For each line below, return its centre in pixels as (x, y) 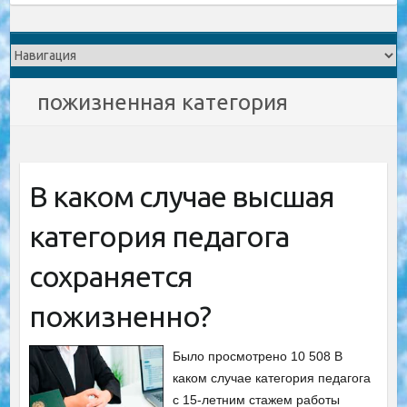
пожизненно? (119, 316)
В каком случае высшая (181, 196)
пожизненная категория (163, 102)
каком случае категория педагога (272, 378)
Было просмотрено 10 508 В (258, 356)
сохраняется (110, 276)
